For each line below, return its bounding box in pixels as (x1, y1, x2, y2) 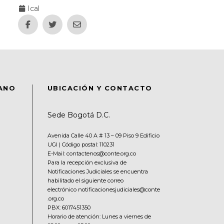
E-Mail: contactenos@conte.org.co (47, 150, 136, 157)
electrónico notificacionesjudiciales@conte (47, 186, 160, 193)
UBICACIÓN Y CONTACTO (47, 84, 152, 92)
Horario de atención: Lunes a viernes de (47, 213, 151, 220)
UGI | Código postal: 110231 (47, 141, 114, 148)
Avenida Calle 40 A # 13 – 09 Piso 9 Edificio (47, 132, 159, 139)
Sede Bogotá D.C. (47, 110, 110, 120)
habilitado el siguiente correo (47, 177, 123, 184)
